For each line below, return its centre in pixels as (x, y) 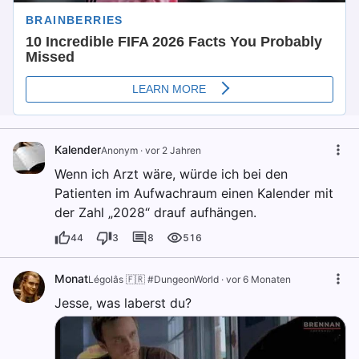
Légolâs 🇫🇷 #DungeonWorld (153, 280)
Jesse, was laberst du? (123, 303)
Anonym (119, 151)
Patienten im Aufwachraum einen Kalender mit (194, 194)
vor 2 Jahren (173, 151)
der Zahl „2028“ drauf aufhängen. (155, 213)
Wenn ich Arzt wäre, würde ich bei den (171, 174)
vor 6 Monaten (258, 280)
